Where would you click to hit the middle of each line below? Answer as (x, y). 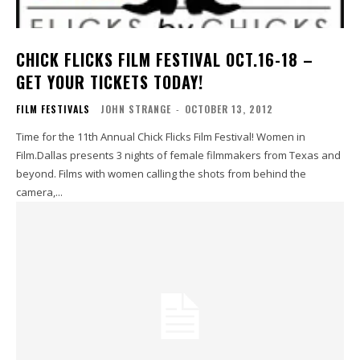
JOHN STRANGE (136, 108)
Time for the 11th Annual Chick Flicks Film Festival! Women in (161, 136)
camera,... (39, 192)
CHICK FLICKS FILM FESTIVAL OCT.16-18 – (165, 59)
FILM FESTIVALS (53, 108)
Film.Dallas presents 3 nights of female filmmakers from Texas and (178, 155)
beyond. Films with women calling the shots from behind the (161, 173)
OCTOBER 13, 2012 (229, 108)
